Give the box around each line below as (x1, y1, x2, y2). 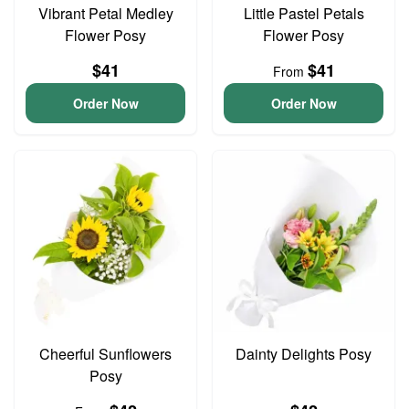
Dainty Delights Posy (236, 343, 372, 364)
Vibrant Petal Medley (37, 3, 173, 24)
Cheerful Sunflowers (39, 343, 172, 364)
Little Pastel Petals (243, 3, 364, 24)
